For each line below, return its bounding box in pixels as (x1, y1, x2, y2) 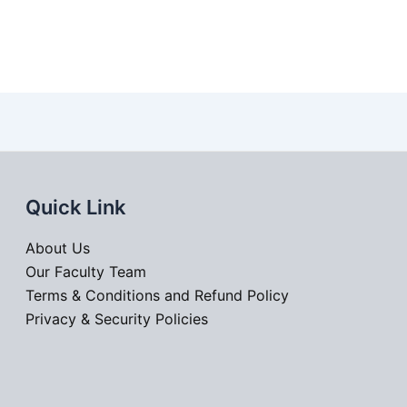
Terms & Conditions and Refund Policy (25, 286, 290, 305)
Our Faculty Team (25, 263, 147, 282)
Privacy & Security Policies (25, 310, 209, 329)
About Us (25, 239, 91, 258)
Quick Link (25, 195, 127, 219)
